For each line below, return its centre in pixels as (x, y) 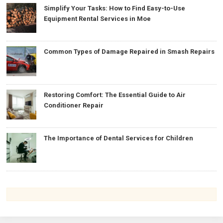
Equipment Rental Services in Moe (98, 18)
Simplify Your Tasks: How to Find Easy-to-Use (115, 8)
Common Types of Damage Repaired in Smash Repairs (129, 51)
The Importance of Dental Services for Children (119, 138)
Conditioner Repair (74, 105)
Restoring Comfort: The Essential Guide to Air (115, 95)
